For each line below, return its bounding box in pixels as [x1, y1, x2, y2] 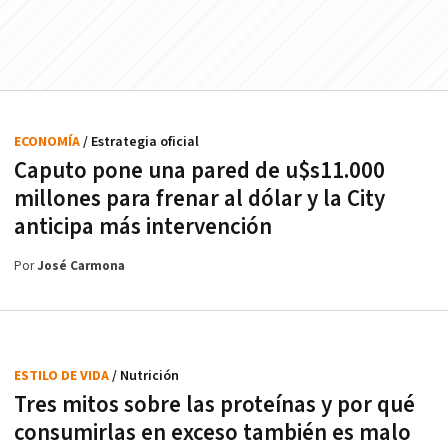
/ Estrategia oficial [83, 132, 199, 151]
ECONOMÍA [14, 132, 83, 151]
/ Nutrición [112, 366, 179, 385]
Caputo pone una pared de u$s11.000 [14, 155, 385, 186]
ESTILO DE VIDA [14, 366, 112, 385]
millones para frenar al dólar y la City [14, 183, 385, 214]
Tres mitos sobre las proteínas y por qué [14, 389, 415, 420]
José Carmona [37, 257, 125, 275]
